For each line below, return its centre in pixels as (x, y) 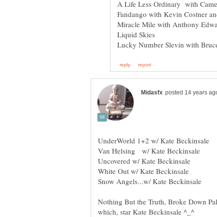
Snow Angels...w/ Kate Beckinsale (150, 181)
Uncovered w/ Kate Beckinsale (144, 161)
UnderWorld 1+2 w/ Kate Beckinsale (154, 141)
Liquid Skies (136, 35)
